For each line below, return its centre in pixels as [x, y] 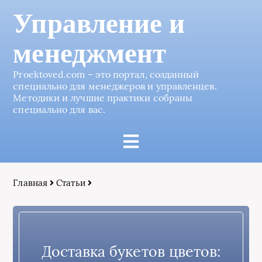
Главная [30, 183]
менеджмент [90, 54]
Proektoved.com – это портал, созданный [106, 74]
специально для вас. [59, 109]
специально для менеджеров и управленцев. [115, 86]
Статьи [71, 183]
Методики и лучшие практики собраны [103, 98]
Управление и [99, 24]
